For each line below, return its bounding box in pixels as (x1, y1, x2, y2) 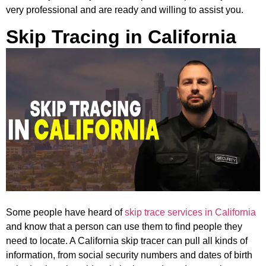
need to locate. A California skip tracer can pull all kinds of (6, 236, 248, 246)
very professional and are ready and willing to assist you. (6, 4, 243, 15)
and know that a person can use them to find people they (6, 221, 242, 232)
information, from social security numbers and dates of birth (6, 250, 252, 261)
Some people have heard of (6, 207, 125, 218)
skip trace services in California (125, 207, 256, 218)
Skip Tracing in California (6, 26, 236, 48)
